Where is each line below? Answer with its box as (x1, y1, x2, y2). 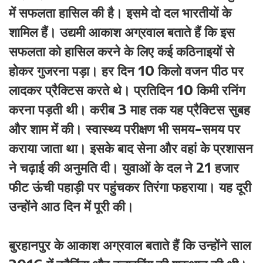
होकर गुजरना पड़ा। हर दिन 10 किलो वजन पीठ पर (9, 62, 244, 79)
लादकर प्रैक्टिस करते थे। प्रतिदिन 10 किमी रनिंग (9, 82, 245, 98)
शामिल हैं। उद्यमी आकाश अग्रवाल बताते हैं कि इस (9, 23, 235, 40)
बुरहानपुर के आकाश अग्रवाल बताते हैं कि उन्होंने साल (9, 237, 251, 253)
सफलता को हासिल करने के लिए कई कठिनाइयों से (9, 43, 234, 59)
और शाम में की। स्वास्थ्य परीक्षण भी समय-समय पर (9, 120, 240, 137)
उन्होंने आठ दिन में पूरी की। (9, 198, 134, 214)
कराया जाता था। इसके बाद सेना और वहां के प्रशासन (9, 140, 253, 156)
